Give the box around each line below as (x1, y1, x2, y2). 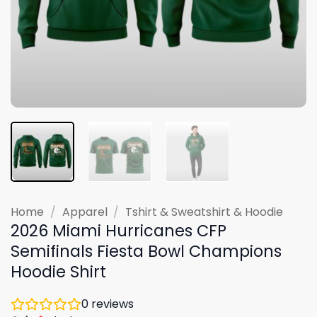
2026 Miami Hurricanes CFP (11, 219, 226, 242)
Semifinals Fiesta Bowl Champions (11, 239, 282, 263)
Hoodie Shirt (11, 260, 106, 283)
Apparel (62, 203, 108, 220)
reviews (88, 295, 134, 312)
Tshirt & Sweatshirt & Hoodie (125, 203, 284, 220)
